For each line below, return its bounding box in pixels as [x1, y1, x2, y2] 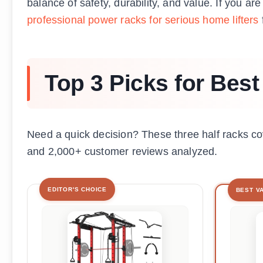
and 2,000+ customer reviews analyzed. [27, 146, 218, 158]
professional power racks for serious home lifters [27, 14, 259, 26]
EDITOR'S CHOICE [48, 186, 107, 193]
